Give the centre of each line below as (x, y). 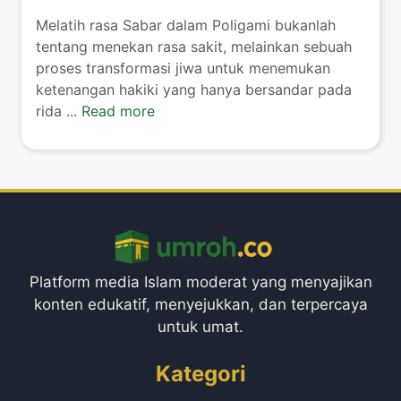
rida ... (59, 111)
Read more (118, 111)
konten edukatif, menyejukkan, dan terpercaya (200, 305)
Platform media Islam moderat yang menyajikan (200, 282)
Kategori (200, 373)
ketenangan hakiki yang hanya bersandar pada (194, 90)
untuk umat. (200, 327)
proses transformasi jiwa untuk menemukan (183, 68)
